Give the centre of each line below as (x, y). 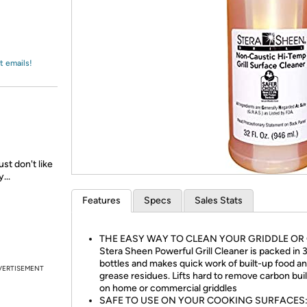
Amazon (44, 23)
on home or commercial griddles (168, 288)
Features (101, 200)
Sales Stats (219, 200)
